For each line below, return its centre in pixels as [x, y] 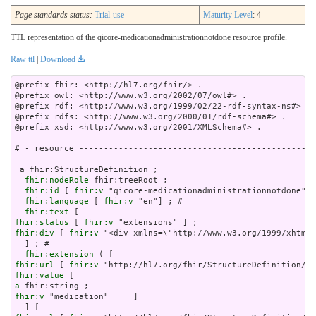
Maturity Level [228, 15]
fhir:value [39, 276]
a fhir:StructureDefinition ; [86, 170]
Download [58, 60]
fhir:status [42, 223]
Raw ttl [23, 60]
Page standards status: [54, 15]
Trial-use [109, 15]
